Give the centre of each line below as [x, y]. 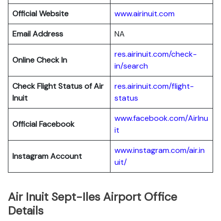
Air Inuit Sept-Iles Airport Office [92, 197]
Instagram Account [47, 156]
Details [26, 211]
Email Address [38, 34]
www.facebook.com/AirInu [161, 118]
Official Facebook [43, 124]
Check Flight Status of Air [58, 86]
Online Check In [40, 60]
